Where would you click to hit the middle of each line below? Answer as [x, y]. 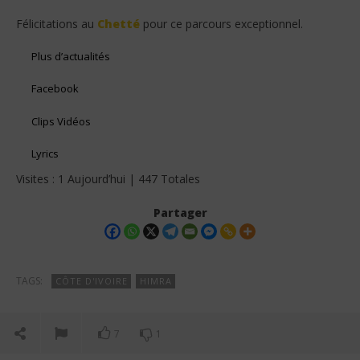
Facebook [55, 89]
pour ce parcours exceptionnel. [221, 24]
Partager [180, 212]
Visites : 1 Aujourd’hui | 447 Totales [108, 178]
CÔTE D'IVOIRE [92, 280]
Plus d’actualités [71, 56]
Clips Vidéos [61, 121]
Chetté [119, 24]
